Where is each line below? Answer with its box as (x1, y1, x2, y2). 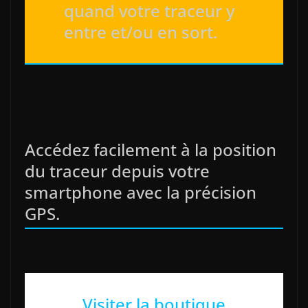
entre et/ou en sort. (64, 21, 217, 44)
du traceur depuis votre (25, 159, 210, 183)
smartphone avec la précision (25, 181, 256, 204)
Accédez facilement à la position (25, 138, 276, 162)
